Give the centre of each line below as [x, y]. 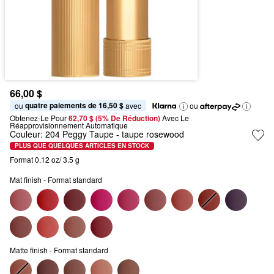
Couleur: [28, 134]
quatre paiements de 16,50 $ [74, 105]
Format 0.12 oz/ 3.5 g [45, 159]
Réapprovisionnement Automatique [69, 125]
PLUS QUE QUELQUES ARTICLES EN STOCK [82, 145]
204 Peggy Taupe [80, 134]
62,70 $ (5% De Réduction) [115, 118]
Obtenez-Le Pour [38, 118]
